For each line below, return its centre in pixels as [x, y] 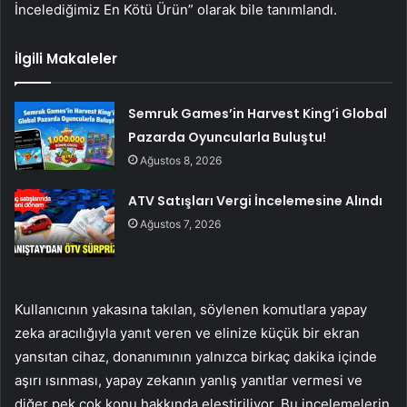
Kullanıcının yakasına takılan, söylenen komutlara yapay [191, 310]
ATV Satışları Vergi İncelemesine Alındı [256, 201]
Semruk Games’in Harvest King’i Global [258, 114]
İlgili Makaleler [66, 59]
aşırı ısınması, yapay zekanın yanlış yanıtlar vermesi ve [189, 381]
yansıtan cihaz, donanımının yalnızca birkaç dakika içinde [196, 357]
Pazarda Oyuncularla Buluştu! [228, 138]
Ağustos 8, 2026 [181, 161]
